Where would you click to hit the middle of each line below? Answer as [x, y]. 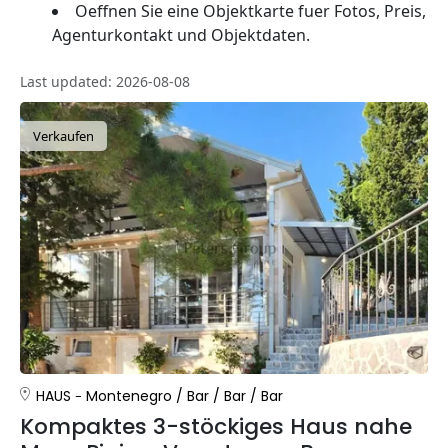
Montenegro [129, 395]
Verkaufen [63, 135]
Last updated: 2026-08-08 [105, 81]
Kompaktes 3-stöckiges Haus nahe [216, 426]
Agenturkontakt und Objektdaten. [181, 34]
